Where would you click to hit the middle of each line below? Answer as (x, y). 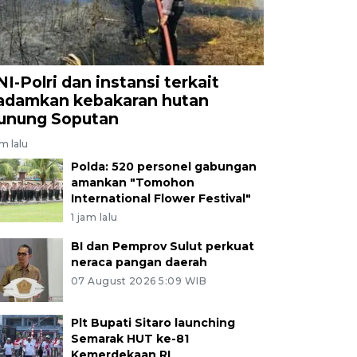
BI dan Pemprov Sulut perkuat (162, 246)
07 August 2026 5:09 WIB (139, 280)
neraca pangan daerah (139, 262)
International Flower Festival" (161, 198)
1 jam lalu (94, 217)
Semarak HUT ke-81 (129, 338)
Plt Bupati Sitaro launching (153, 322)
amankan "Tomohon (132, 182)
